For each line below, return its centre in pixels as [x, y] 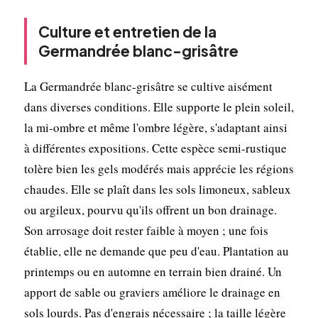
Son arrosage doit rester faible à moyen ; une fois [146, 230]
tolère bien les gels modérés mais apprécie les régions [159, 168]
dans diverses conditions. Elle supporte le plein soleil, [159, 106]
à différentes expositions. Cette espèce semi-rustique [155, 148]
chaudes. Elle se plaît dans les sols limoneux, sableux [157, 189]
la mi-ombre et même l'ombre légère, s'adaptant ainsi [155, 127]
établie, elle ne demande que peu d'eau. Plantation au [156, 251]
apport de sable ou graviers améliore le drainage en [152, 292]
